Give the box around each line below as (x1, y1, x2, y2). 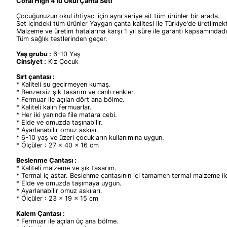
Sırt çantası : (16, 73, 55, 81)
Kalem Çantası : (16, 210, 65, 217)
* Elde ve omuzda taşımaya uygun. (16, 179, 122, 187)
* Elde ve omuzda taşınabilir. (16, 119, 103, 126)
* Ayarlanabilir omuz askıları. (16, 187, 102, 195)
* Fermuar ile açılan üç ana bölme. (16, 217, 119, 225)
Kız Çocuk (46, 58, 79, 65)
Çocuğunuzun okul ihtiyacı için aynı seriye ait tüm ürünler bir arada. (16, 12, 220, 20)
